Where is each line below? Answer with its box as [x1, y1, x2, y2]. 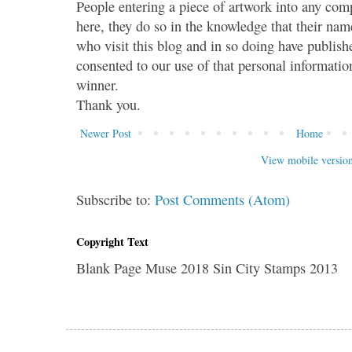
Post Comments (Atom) [155, 189, 291, 209]
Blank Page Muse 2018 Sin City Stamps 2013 [76, 258, 339, 277]
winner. [76, 75, 119, 94]
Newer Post [80, 125, 132, 141]
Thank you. [76, 94, 141, 114]
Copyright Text [76, 233, 149, 250]
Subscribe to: [76, 189, 156, 209]
